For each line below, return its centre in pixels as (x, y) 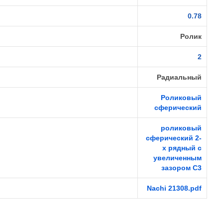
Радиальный (179, 77)
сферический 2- (174, 138)
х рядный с (182, 148)
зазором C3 (181, 168)
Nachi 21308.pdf (174, 188)
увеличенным (177, 158)
